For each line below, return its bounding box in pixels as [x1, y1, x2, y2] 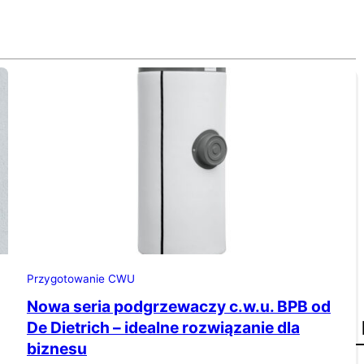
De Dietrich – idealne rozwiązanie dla [26, 318, 300, 338]
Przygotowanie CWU [26, 272, 135, 286]
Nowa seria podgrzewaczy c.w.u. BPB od [26, 297, 331, 317]
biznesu [26, 339, 87, 359]
